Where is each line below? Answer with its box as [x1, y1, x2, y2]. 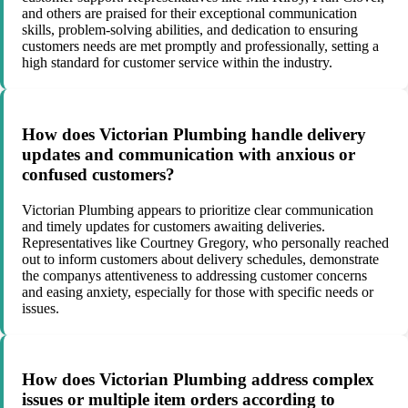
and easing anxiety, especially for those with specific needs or [22, 283, 373, 300]
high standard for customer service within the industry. [22, 55, 332, 71]
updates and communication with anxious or [22, 145, 355, 164]
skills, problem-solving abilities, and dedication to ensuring [22, 22, 358, 38]
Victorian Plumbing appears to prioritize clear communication [22, 201, 373, 218]
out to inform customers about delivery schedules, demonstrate [22, 250, 379, 267]
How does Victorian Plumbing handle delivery [22, 125, 366, 144]
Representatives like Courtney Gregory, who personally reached [22, 234, 389, 250]
